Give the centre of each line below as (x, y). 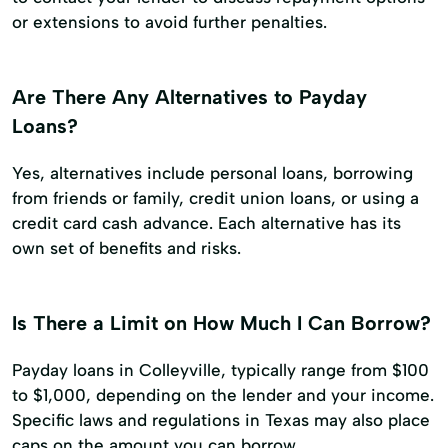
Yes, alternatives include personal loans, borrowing (212, 172)
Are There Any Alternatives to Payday (189, 97)
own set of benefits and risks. (126, 247)
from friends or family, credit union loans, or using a (215, 197)
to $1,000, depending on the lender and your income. (223, 394)
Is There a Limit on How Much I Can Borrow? (221, 322)
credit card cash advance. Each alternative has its (206, 222)
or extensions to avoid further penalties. (169, 22)
